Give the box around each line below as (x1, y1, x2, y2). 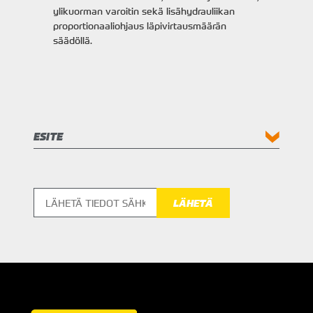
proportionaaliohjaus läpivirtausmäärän (53, 18, 227, 32)
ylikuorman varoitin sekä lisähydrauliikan (53, 3, 235, 17)
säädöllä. (53, 33, 93, 47)
